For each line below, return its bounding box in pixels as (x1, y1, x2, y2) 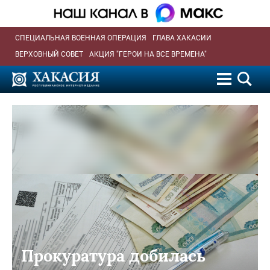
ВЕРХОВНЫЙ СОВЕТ (15, 49, 83, 58)
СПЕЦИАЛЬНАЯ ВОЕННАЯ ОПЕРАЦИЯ (15, 33, 146, 42)
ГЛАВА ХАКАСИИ (152, 33, 212, 42)
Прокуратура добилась (21, 245, 206, 266)
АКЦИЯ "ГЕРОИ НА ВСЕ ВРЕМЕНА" (89, 49, 207, 58)
